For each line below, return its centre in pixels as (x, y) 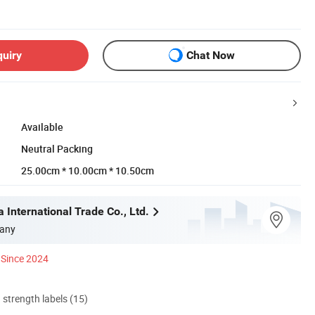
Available (42, 127)
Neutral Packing (57, 148)
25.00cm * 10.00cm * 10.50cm (88, 170)
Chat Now (211, 56)
